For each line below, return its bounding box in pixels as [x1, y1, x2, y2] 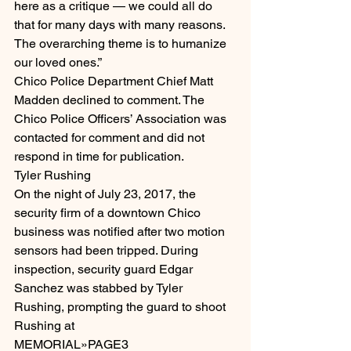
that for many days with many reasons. [14, 17, 228, 33]
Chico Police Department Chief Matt [14, 74, 216, 89]
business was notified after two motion [14, 224, 228, 240]
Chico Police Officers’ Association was [14, 111, 230, 127]
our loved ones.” [14, 55, 102, 71]
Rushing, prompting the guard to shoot [14, 299, 229, 315]
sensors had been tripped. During [14, 243, 201, 259]
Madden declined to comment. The [14, 92, 208, 108]
